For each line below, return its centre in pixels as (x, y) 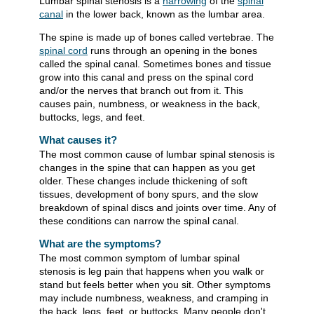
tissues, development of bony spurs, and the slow (149, 194)
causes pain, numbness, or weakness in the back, (150, 104)
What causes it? (78, 140)
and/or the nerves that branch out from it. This (141, 91)
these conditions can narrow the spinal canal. (139, 221)
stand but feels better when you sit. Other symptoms (155, 285)
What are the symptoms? (100, 244)
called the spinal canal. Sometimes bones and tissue (155, 64)
